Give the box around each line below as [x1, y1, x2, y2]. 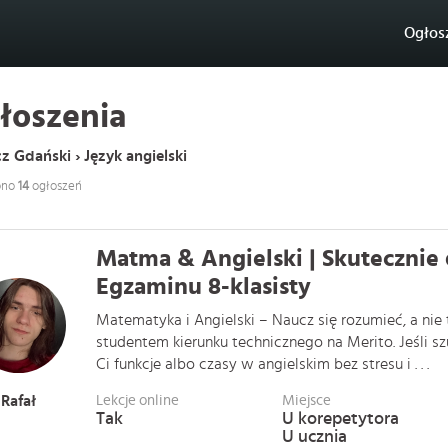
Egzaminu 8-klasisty [96, 275, 311, 299]
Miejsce [281, 393, 331, 408]
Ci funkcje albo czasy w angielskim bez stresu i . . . [96, 356, 429, 372]
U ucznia [281, 428, 347, 446]
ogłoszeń [29, 180, 82, 193]
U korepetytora [281, 410, 399, 428]
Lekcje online [96, 393, 179, 408]
